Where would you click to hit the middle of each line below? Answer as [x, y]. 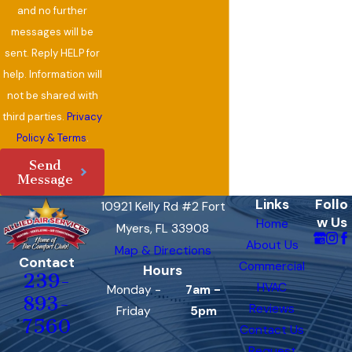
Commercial [272, 267]
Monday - [134, 290]
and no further [53, 10]
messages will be [53, 31]
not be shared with [52, 95]
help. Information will [52, 74]
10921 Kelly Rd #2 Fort [163, 207]
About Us [272, 246]
